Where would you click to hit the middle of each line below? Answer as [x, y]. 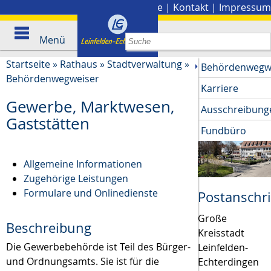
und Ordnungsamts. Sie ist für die [83, 262]
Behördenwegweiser [53, 79]
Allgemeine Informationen [83, 164]
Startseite [28, 64]
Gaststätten [48, 124]
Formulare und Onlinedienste [90, 193]
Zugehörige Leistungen [76, 179]
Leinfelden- [223, 248]
